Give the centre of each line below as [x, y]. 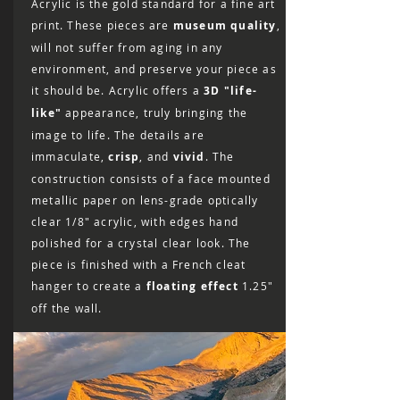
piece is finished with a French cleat [139, 264]
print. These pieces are [102, 25]
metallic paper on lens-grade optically [145, 200]
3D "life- [231, 91]
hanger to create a [89, 286]
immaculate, [70, 156]
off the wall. [69, 308]
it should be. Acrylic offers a [118, 90]
